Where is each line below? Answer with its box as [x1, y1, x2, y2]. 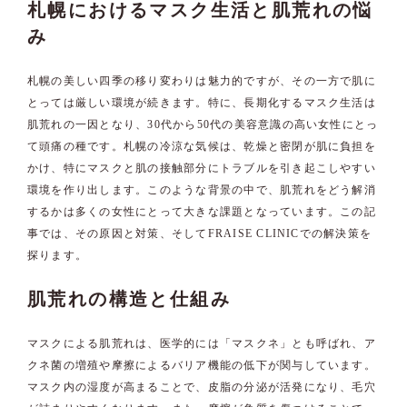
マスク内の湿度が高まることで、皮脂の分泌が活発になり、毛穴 [27, 381, 376, 393]
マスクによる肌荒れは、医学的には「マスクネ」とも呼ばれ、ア [27, 337, 376, 350]
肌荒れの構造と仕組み [27, 289, 231, 309]
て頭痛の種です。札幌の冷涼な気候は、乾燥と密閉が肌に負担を [27, 140, 376, 153]
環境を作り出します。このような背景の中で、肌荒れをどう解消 [27, 184, 376, 196]
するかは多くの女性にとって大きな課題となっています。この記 [27, 205, 376, 218]
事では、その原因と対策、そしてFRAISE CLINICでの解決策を [27, 227, 372, 240]
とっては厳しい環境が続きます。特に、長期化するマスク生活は [27, 96, 376, 109]
